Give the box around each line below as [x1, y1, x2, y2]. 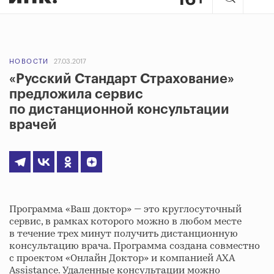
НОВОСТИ [9, 58, 49, 65]
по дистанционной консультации [9, 103, 229, 116]
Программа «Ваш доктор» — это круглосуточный [9, 202, 242, 217]
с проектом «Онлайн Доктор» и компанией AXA [9, 251, 234, 265]
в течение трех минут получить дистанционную [9, 227, 238, 241]
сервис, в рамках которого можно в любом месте [9, 215, 242, 229]
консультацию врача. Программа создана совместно [9, 239, 260, 253]
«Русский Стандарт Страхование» [9, 72, 234, 86]
